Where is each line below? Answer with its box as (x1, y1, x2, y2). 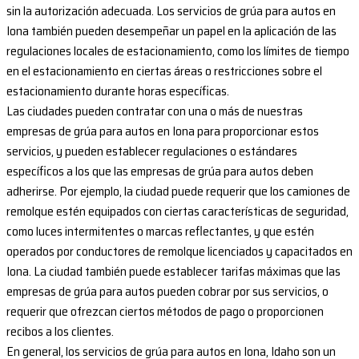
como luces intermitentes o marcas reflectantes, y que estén (6, 221, 314, 242)
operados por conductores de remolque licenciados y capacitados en (6, 241, 353, 262)
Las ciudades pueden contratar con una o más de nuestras (6, 101, 303, 122)
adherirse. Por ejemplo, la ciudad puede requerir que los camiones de (6, 181, 350, 202)
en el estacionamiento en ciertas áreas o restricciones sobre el (6, 61, 322, 82)
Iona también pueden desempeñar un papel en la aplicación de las (6, 21, 337, 42)
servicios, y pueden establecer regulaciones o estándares (6, 141, 297, 162)
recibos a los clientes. (6, 321, 114, 342)
